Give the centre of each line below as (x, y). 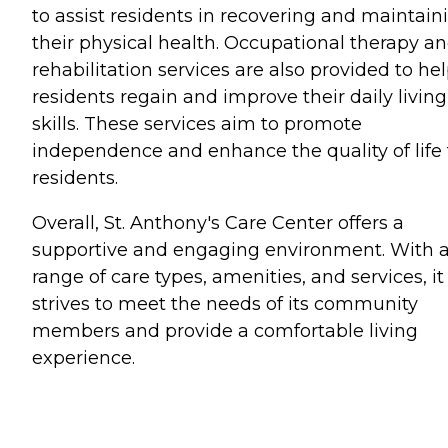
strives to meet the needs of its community (225, 303)
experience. (83, 357)
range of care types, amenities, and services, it (238, 276)
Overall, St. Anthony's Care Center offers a (218, 222)
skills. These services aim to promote (197, 123)
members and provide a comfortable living (225, 330)
